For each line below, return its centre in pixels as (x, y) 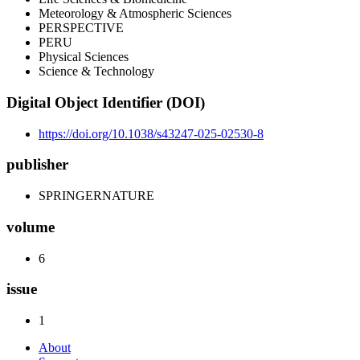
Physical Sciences (84, 57)
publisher (37, 165)
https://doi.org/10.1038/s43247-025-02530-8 (151, 133)
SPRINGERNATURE (96, 196)
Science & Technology (96, 72)
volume (31, 227)
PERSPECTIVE (81, 28)
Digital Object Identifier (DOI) (106, 103)
